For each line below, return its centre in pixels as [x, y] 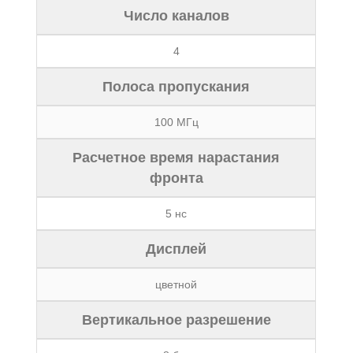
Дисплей [176, 249]
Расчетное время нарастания [176, 158]
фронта [176, 178]
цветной [176, 284]
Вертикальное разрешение [176, 320]
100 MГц [176, 122]
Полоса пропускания [176, 87]
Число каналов [176, 16]
